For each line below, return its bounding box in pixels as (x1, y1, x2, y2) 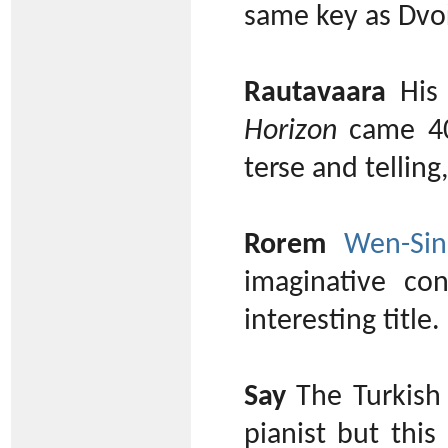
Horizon (244, 116, 337, 148)
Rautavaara (244, 78, 386, 110)
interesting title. (244, 306, 440, 338)
